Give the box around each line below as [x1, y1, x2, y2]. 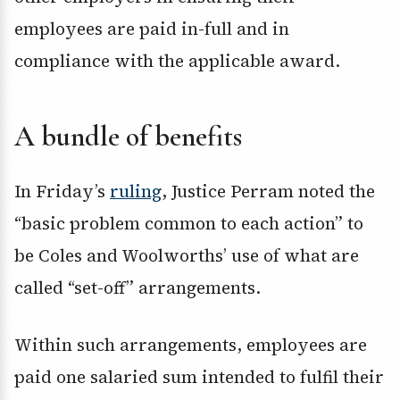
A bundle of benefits [14, 119, 242, 154]
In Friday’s [14, 179, 110, 204]
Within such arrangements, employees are [14, 333, 367, 357]
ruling [110, 179, 162, 204]
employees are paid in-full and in [14, 17, 289, 41]
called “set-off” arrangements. [14, 276, 261, 300]
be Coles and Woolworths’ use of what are [14, 244, 359, 268]
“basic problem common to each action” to [14, 212, 363, 236]
